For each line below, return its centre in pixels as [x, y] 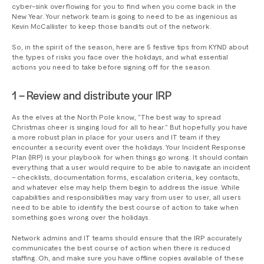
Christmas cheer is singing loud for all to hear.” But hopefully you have [130, 127]
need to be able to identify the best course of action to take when [125, 207]
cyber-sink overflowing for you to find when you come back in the [124, 6]
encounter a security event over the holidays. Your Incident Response [129, 147]
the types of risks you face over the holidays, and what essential [120, 57]
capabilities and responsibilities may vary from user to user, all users [126, 197]
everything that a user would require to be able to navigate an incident [131, 167]
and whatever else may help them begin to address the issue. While [126, 187]
